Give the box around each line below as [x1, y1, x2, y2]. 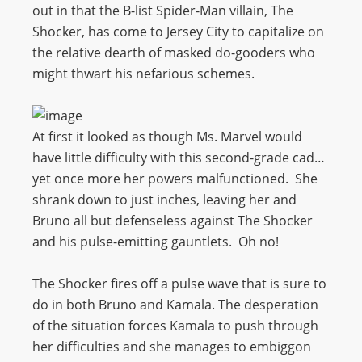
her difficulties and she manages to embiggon [32, 338, 311, 356]
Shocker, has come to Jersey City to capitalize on [32, 23, 324, 40]
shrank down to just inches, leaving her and [32, 191, 297, 208]
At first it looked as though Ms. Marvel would [32, 128, 302, 145]
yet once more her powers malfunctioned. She [32, 170, 318, 187]
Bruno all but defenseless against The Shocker [32, 212, 313, 229]
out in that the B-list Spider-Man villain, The [32, 2, 293, 19]
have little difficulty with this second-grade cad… [32, 149, 325, 166]
